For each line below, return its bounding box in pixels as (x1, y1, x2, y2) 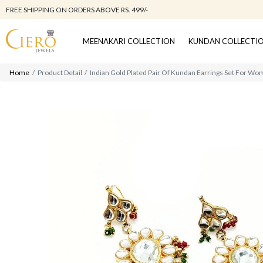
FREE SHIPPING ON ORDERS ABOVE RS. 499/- (6, 5, 148, 15)
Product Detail (37, 68, 82, 77)
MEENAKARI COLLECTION (83, 36, 176, 46)
